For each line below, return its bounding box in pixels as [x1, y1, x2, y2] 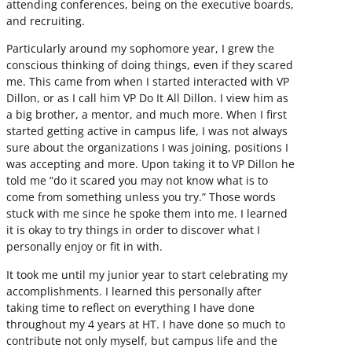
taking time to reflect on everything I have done [6, 299, 255, 315]
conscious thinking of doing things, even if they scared [6, 57, 293, 73]
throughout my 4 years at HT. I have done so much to [6, 316, 285, 332]
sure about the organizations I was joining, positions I [6, 140, 288, 156]
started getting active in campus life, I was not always [6, 123, 288, 139]
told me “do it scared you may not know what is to [6, 173, 268, 189]
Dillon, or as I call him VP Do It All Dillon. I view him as [6, 90, 288, 106]
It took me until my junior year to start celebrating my [6, 266, 288, 282]
